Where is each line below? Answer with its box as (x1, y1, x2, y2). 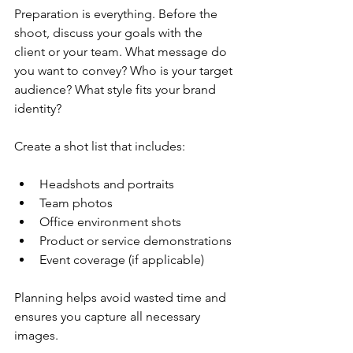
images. (14, 327, 58, 343)
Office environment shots (39, 214, 181, 229)
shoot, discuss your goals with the (14, 24, 206, 40)
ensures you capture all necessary (14, 308, 203, 324)
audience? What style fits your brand (14, 81, 219, 97)
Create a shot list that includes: (14, 138, 185, 154)
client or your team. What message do (14, 43, 230, 59)
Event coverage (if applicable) (39, 251, 204, 267)
